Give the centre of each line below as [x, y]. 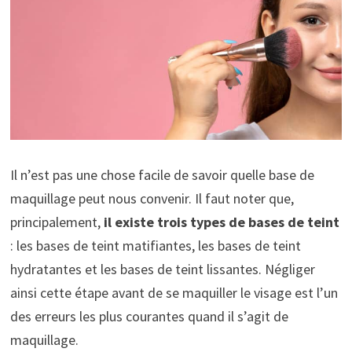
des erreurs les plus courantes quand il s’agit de [149, 316]
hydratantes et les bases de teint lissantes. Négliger [162, 269]
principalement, [55, 222]
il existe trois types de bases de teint [220, 222]
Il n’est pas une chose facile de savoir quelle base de [162, 174]
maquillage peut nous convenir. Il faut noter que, [152, 198]
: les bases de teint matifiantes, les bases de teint [155, 245]
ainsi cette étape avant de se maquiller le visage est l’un [174, 292]
